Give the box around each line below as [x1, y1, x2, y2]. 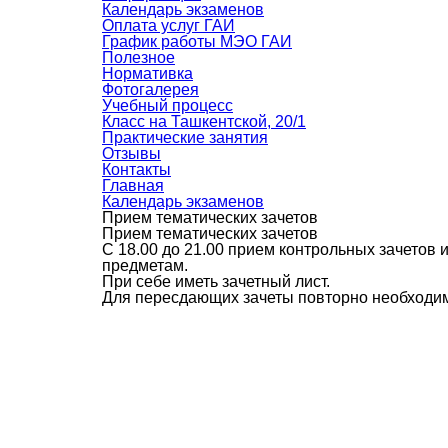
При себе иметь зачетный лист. [102, 272, 330, 290]
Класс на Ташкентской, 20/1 [102, 112, 306, 130]
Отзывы [102, 144, 161, 162]
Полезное [102, 48, 175, 66]
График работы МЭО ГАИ [102, 32, 292, 50]
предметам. [102, 256, 188, 274]
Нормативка [102, 64, 193, 82]
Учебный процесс [102, 96, 233, 114]
